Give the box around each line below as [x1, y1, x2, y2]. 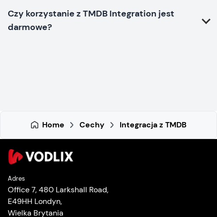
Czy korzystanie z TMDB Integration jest [8, 7, 174, 19]
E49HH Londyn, [8, 196, 62, 207]
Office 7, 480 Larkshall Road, [8, 185, 108, 195]
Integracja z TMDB [119, 119, 186, 130]
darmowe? [8, 21, 52, 33]
